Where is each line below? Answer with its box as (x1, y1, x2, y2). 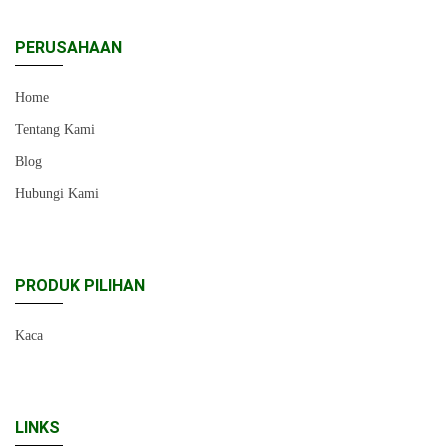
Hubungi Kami (15, 186, 99, 202)
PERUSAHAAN (15, 38, 122, 58)
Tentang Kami (15, 122, 95, 138)
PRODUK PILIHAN (15, 276, 145, 296)
